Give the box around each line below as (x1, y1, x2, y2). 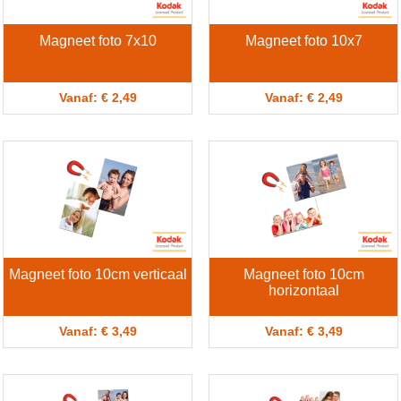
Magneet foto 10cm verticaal (8, 267, 187, 283)
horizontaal (268, 283, 339, 299)
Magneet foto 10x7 (244, 33, 363, 49)
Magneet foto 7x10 (38, 33, 157, 49)
